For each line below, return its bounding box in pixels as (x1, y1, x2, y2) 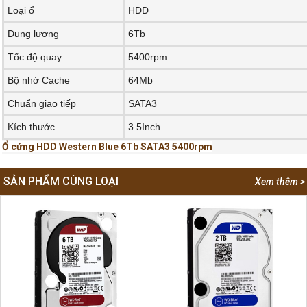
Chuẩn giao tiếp (8, 98, 76, 109)
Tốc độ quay (8, 51, 64, 62)
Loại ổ (8, 5, 34, 16)
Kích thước (8, 121, 55, 132)
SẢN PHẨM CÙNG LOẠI (3, 175, 119, 188)
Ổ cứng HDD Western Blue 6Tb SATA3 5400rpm (2, 141, 212, 152)
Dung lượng (8, 28, 59, 39)
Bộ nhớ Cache (8, 75, 70, 86)
